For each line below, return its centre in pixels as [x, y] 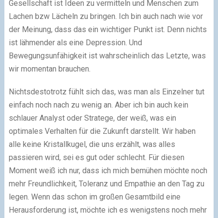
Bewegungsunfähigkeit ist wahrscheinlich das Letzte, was [107, 55]
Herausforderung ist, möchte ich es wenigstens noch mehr [108, 210]
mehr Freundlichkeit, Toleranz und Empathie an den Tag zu [106, 183]
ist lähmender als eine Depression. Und [75, 42]
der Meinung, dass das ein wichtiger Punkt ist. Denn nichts [108, 29]
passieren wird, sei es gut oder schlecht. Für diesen [96, 157]
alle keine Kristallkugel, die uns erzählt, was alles [92, 144]
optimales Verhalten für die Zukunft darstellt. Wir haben [102, 131]
